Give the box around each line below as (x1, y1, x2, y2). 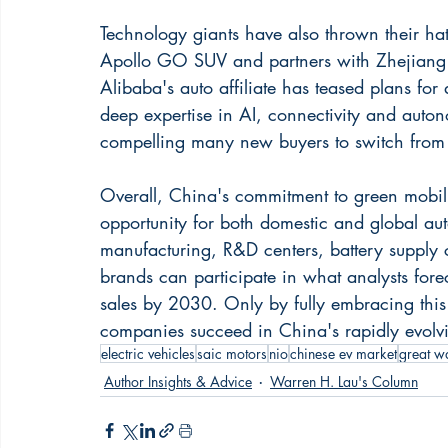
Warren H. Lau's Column (270, 371, 418, 391)
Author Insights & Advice (104, 371, 252, 391)
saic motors (197, 344, 267, 364)
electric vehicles (101, 344, 195, 364)
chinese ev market (290, 344, 397, 364)
